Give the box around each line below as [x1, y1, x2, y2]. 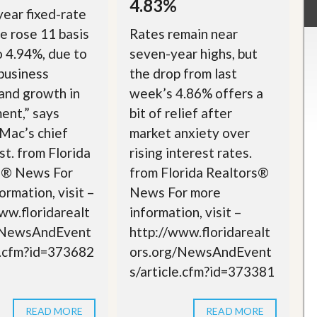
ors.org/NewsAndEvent [129, 243, 272, 260]
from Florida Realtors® [129, 164, 270, 181]
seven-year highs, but [129, 45, 258, 62]
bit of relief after [129, 105, 233, 122]
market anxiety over [129, 125, 250, 142]
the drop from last [129, 65, 238, 82]
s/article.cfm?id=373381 [129, 263, 275, 280]
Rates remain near [129, 25, 238, 42]
